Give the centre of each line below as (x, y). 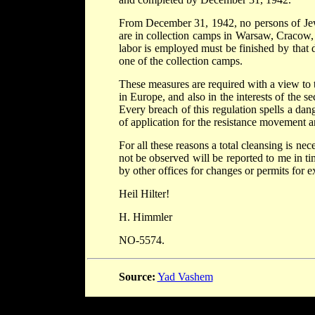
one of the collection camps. (180, 61)
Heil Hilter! (144, 194)
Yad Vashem (185, 277)
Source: (137, 277)
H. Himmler (145, 217)
